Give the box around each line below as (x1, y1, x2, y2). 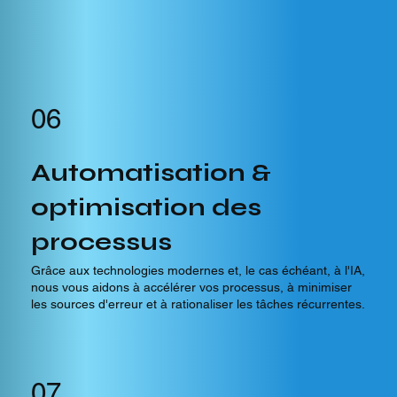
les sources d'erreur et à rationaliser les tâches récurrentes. (30, 296, 365, 311)
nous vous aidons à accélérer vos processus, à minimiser (30, 279, 352, 294)
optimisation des (30, 192, 261, 222)
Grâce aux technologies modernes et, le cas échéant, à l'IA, (30, 262, 365, 277)
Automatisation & (30, 158, 271, 188)
